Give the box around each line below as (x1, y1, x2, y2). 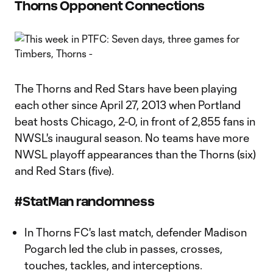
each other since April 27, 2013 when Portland (15, 98, 241, 112)
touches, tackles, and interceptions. (24, 258, 205, 272)
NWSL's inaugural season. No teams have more (15, 131, 249, 144)
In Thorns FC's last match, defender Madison (24, 225, 247, 239)
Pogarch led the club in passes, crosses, (24, 242, 222, 255)
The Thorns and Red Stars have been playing (15, 82, 237, 95)
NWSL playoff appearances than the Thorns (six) (15, 147, 256, 161)
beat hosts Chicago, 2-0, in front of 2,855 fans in (15, 115, 255, 128)
